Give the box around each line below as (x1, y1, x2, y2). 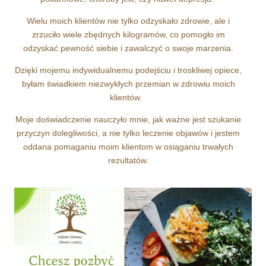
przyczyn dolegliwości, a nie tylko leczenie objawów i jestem (17, 128, 240, 138)
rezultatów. (108, 155, 148, 165)
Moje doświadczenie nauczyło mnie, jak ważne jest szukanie (15, 114, 241, 124)
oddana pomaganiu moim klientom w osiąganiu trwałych (23, 141, 233, 151)
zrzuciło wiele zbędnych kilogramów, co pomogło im (31, 29, 225, 39)
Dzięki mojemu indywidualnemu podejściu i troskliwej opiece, (15, 65, 242, 75)
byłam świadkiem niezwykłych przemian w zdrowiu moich (21, 78, 235, 88)
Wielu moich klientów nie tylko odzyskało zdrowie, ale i (27, 15, 230, 26)
